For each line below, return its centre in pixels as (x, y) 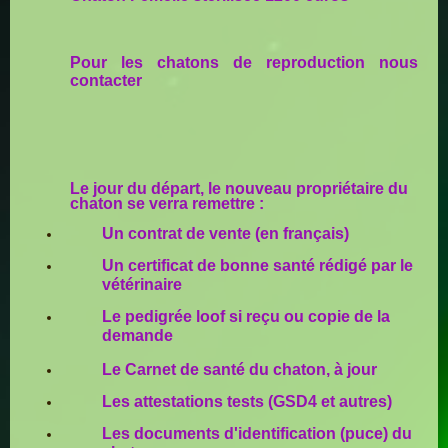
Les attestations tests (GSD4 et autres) (247, 402)
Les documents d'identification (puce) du (257, 434)
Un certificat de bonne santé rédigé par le (257, 266)
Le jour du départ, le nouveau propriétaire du (239, 189)
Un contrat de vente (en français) (225, 234)
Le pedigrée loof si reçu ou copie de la (246, 317)
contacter (106, 81)
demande (137, 336)
